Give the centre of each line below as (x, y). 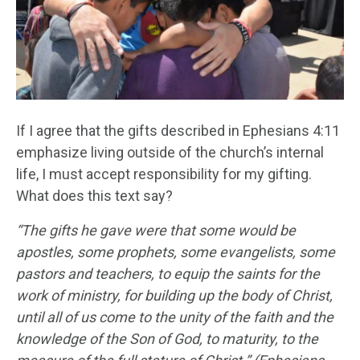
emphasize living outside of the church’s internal (170, 152)
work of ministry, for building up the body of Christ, (174, 295)
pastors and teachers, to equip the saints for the (168, 273)
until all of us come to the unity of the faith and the (175, 317)
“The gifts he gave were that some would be (156, 230)
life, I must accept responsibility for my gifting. (164, 174)
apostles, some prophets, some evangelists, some (176, 252)
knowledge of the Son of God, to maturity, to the (167, 338)
